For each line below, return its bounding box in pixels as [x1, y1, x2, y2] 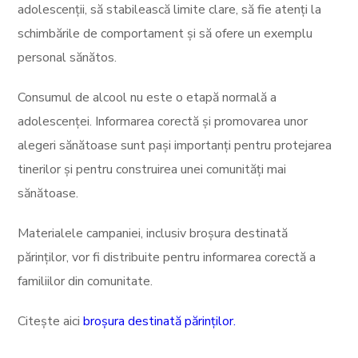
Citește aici [18, 312, 84, 330]
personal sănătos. [18, 49, 117, 66]
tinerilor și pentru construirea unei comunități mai [18, 161, 287, 178]
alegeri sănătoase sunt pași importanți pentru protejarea [18, 137, 332, 154]
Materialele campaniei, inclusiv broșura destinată [18, 225, 288, 242]
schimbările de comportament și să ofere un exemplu [18, 25, 313, 42]
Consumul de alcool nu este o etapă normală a [18, 89, 277, 106]
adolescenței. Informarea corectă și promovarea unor [18, 113, 308, 130]
